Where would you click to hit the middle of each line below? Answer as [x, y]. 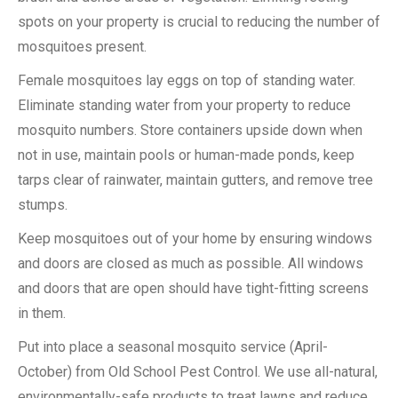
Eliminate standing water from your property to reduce [184, 105]
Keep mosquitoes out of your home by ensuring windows [195, 239]
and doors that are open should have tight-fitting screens [193, 288]
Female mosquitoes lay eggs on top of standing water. [187, 80]
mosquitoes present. [82, 47]
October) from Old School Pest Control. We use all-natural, [198, 372]
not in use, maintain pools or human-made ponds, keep [186, 155]
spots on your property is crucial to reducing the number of [199, 22]
